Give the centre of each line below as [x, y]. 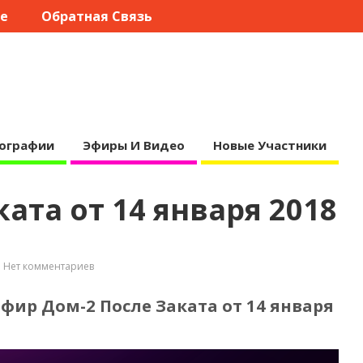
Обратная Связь [96, 17]
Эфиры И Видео [133, 145]
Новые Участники [269, 145]
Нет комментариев [48, 266]
